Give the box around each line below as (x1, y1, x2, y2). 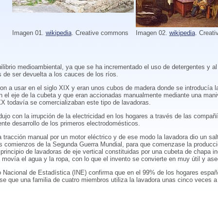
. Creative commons (71, 29, 128, 37)
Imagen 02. (135, 29, 169, 37)
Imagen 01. (12, 29, 46, 37)
